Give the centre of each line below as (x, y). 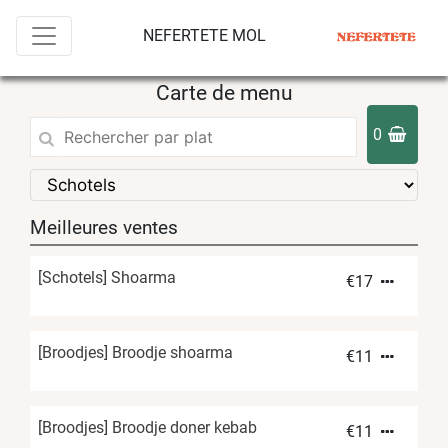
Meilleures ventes (104, 228)
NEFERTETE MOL (204, 36)
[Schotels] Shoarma (107, 278)
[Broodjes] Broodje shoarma (135, 353)
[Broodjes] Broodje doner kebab (147, 428)
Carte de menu (224, 93)
